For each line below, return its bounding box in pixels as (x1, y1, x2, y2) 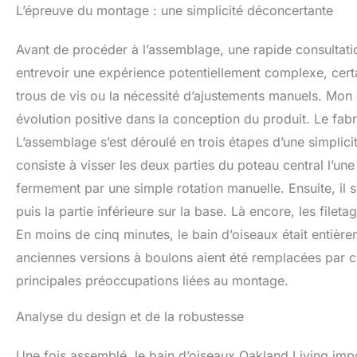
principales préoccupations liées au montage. (16, 273, 288, 289)
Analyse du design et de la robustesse (16, 308, 244, 325)
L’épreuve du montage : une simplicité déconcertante (16, 2, 333, 19)
